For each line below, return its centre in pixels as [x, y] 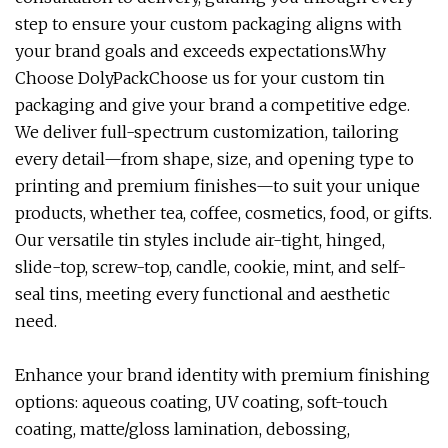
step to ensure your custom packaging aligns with [208, 24]
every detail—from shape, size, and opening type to [214, 159]
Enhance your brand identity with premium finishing [222, 375]
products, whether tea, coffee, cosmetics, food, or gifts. [223, 213]
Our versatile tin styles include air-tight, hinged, [200, 240]
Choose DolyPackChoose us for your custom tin [200, 78]
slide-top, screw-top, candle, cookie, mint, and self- [210, 267]
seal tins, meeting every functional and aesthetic [202, 294]
